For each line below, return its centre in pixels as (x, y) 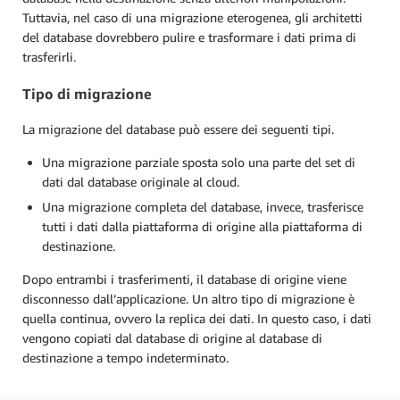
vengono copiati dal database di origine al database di (172, 338)
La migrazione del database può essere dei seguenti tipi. (178, 129)
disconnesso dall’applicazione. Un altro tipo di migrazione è (188, 299)
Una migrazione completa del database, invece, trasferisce (203, 207)
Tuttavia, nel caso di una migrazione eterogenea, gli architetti (192, 18)
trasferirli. (51, 57)
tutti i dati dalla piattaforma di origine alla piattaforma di (202, 226)
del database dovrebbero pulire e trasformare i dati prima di (189, 37)
